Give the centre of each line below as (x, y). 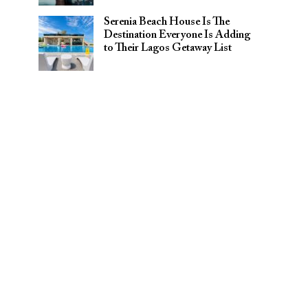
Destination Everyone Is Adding (177, 35)
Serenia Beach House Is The (167, 22)
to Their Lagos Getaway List (168, 48)
